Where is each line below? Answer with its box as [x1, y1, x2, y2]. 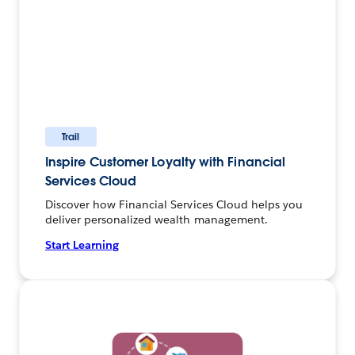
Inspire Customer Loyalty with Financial [45, 153, 286, 170]
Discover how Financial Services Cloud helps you [45, 197, 303, 212]
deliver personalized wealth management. [45, 212, 268, 227]
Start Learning [45, 237, 119, 252]
